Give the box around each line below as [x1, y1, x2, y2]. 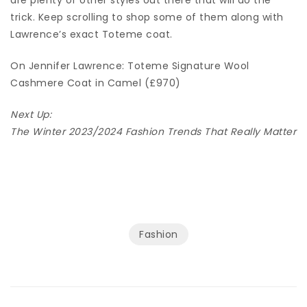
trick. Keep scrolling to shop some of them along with [10, 10, 284, 24]
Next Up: [10, 107, 55, 121]
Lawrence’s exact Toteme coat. [10, 27, 173, 41]
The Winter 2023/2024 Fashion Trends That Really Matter [10, 124, 296, 138]
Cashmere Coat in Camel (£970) [10, 75, 181, 90]
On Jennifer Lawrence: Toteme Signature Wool [10, 58, 249, 73]
